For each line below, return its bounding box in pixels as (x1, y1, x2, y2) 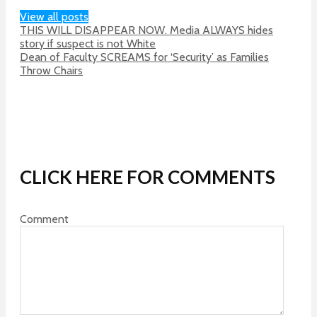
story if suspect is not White (20, 37, 156, 51)
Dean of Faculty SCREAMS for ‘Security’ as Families (20, 50, 269, 64)
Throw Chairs (20, 64, 83, 78)
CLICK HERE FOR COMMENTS (20, 165, 275, 188)
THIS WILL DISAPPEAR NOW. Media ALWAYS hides (20, 23, 273, 38)
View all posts (20, 10, 88, 24)
